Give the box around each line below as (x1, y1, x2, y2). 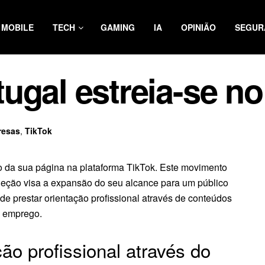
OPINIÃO (181, 21, 216, 33)
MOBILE (1, 21, 34, 33)
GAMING (101, 21, 135, 33)
